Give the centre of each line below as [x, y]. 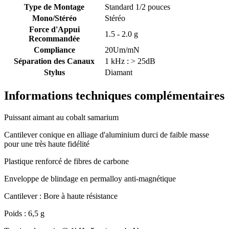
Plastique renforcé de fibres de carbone [66, 161]
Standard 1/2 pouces [138, 7]
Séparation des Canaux [54, 61]
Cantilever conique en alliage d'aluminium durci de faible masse [107, 134]
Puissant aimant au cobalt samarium [61, 117]
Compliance [54, 50]
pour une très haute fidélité [47, 144]
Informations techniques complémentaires [114, 95]
